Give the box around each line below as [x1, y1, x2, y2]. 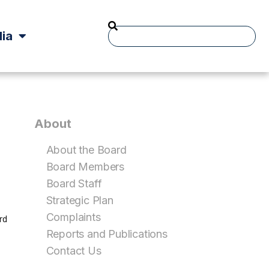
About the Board [46, 144, 127, 156]
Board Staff [46, 177, 102, 190]
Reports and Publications [46, 228, 168, 240]
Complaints [46, 211, 101, 223]
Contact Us [46, 244, 101, 257]
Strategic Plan [46, 194, 113, 207]
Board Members [46, 160, 124, 173]
